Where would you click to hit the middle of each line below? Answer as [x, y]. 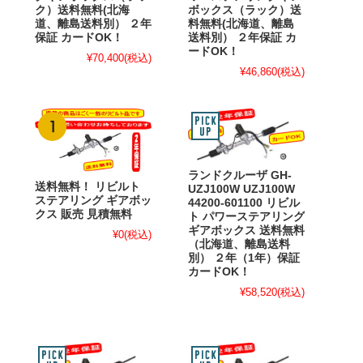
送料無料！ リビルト [88, 187]
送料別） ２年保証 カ [242, 38]
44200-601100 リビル [244, 203]
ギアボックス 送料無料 [246, 231]
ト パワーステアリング [246, 217]
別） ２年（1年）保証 [244, 258]
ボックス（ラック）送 [245, 11]
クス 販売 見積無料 [83, 215]
